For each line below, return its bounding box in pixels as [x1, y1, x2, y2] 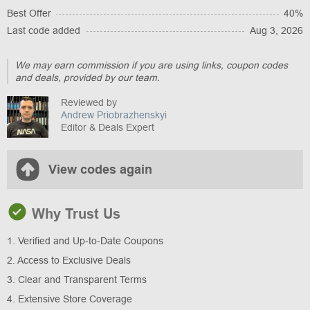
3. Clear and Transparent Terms [7, 274, 147, 286]
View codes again [48, 163, 152, 177]
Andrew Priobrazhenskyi [61, 109, 167, 121]
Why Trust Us [28, 206, 120, 222]
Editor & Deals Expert [61, 122, 154, 134]
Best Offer [7, 8, 51, 19]
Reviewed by [61, 97, 117, 109]
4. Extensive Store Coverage [7, 293, 132, 305]
